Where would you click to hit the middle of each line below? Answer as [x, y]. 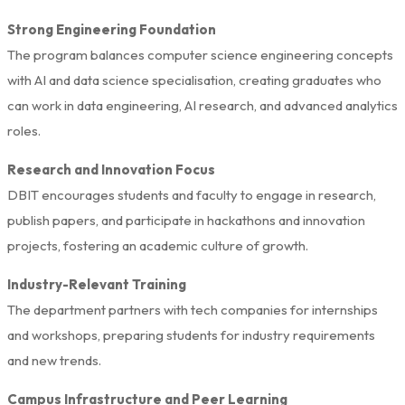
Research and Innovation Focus [111, 169]
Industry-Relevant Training [97, 284]
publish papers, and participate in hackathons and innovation [186, 220]
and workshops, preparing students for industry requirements [191, 334]
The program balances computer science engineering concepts [200, 54]
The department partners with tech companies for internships [193, 309]
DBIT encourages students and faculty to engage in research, [192, 194]
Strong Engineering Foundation [112, 29]
